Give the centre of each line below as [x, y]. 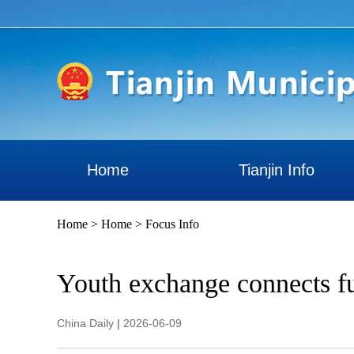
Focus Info [172, 224]
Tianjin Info [276, 170]
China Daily [85, 323]
